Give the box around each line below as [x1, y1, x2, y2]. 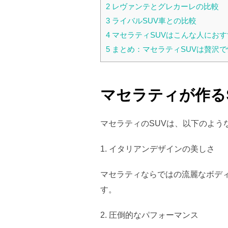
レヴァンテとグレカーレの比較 [110, 2, 219, 11]
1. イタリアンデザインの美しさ [100, 144, 215, 153]
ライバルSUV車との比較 [110, 16, 196, 25]
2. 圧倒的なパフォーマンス [100, 210, 198, 219]
